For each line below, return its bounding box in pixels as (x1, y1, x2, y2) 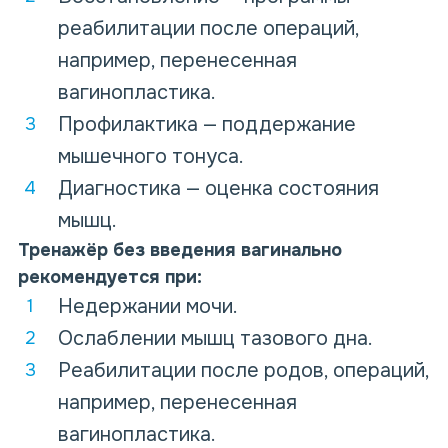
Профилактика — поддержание (58, 112, 356, 138)
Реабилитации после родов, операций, (58, 358, 429, 384)
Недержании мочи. (58, 294, 238, 320)
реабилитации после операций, (58, 16, 359, 42)
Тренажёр (18, 239, 113, 262)
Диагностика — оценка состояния (58, 176, 379, 202)
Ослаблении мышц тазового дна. (58, 326, 373, 352)
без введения (113, 239, 241, 262)
